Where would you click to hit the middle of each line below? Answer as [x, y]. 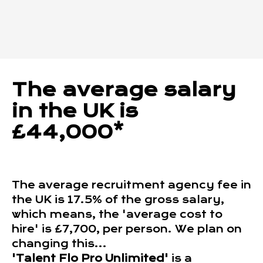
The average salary [124, 90]
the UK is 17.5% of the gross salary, [118, 200]
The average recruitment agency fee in [131, 185]
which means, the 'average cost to [117, 215]
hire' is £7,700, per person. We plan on [127, 229]
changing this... [59, 244]
